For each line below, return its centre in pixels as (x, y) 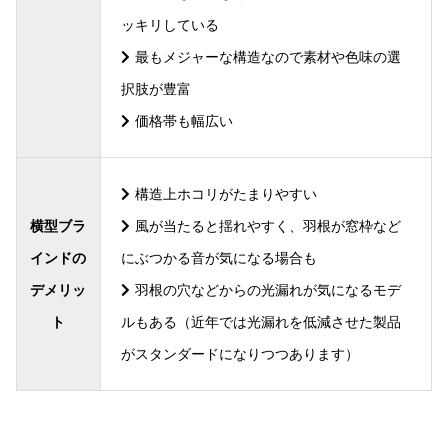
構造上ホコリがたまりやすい (226, 193)
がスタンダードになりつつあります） (239, 353)
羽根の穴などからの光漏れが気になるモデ (268, 289)
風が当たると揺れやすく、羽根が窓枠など (268, 225)
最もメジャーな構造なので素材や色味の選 (268, 56)
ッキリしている (169, 24)
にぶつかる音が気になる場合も (218, 257)
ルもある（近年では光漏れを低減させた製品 (260, 321)
